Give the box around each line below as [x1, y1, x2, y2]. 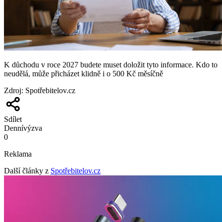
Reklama [4, 149, 32, 158]
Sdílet [4, 114, 22, 123]
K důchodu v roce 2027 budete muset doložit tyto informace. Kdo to [4, 60, 218, 69]
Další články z [4, 166, 49, 175]
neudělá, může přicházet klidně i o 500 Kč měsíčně [4, 69, 163, 78]
